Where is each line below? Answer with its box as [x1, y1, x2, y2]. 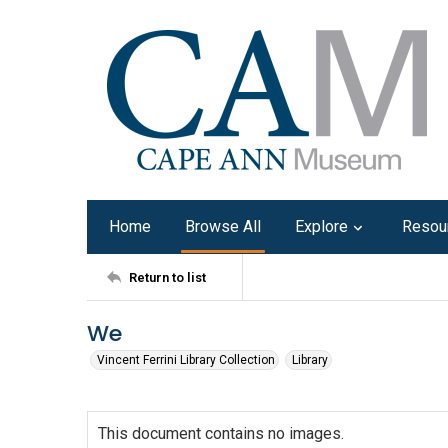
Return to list [129, 269, 206, 285]
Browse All [185, 217, 261, 236]
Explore [295, 217, 348, 236]
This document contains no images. [98, 424, 344, 443]
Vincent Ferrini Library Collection [97, 353, 275, 367]
